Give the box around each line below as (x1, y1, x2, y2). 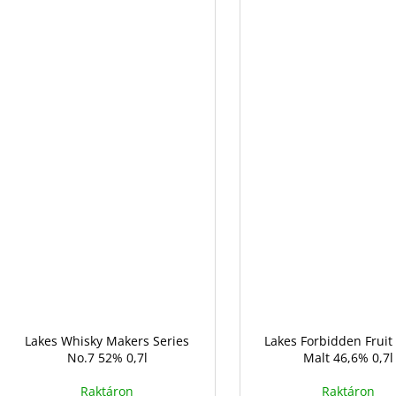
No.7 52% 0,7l (66, 349, 148, 366)
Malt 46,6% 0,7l (302, 349, 393, 366)
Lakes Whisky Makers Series (25, 332, 190, 349)
